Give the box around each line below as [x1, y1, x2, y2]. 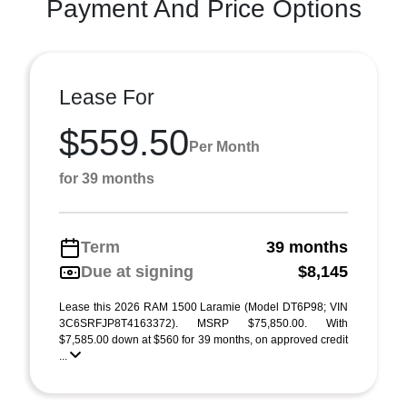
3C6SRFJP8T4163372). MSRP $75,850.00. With [59, 317, 348, 330]
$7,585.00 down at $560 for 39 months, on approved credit [59, 333, 348, 346]
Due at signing [81, 263, 194, 281]
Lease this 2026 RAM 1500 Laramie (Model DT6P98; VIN [59, 301, 348, 313]
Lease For [59, 85, 154, 109]
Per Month [189, 138, 260, 154]
